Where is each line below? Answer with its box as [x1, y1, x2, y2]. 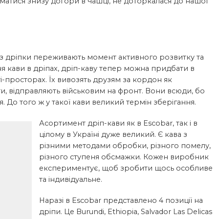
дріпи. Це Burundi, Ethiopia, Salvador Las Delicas [39, 207, 212, 216]
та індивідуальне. [39, 175, 102, 184]
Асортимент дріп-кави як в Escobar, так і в [39, 118, 197, 128]
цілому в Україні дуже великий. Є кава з [39, 130, 187, 139]
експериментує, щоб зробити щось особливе [39, 163, 213, 173]
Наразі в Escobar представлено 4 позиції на [39, 196, 203, 205]
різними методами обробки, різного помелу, [39, 141, 211, 150]
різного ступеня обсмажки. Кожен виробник [39, 152, 209, 161]
